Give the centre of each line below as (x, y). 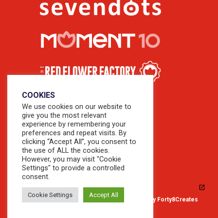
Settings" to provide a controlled (73, 168)
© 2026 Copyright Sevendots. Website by (99, 200)
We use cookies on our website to (77, 107)
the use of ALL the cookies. (66, 150)
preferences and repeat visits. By (74, 133)
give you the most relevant (64, 115)
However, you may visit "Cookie (72, 159)
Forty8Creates (178, 200)
